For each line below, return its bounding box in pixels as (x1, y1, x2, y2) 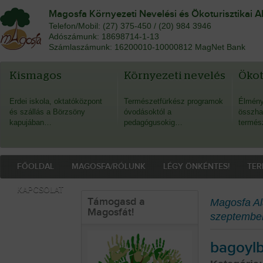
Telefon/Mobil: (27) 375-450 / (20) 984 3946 (49, 22, 211, 31)
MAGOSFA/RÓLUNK (72, 161, 146, 171)
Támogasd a (87, 195, 145, 208)
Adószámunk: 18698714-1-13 (49, 32, 159, 41)
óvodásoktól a (124, 107, 171, 116)
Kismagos (9, 71, 62, 82)
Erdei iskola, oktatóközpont (9, 97, 102, 106)
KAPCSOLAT (17, 185, 63, 195)
